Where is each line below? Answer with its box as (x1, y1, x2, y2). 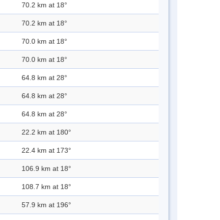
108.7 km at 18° (22, 183, 71, 191)
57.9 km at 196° (22, 201, 71, 209)
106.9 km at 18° (22, 165, 71, 173)
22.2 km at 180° (22, 128, 71, 137)
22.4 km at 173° (22, 146, 71, 155)
